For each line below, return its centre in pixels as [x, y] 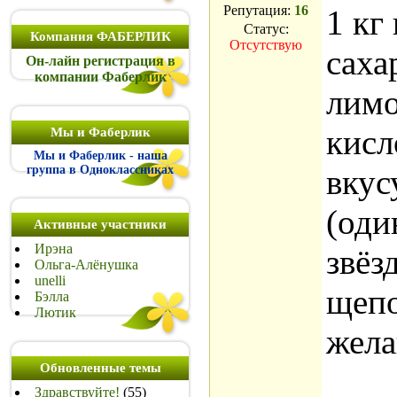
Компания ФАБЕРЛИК [100, 36]
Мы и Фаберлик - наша [100, 156]
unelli [50, 280]
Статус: [266, 29]
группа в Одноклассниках [100, 170]
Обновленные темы [100, 368]
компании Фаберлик [100, 77]
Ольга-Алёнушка [86, 265]
